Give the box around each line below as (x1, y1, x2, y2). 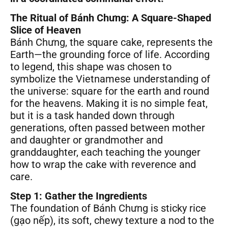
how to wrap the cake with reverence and (10, 158, 196, 171)
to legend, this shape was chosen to (10, 61, 172, 73)
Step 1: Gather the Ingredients (10, 190, 147, 203)
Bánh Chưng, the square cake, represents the (10, 36, 213, 49)
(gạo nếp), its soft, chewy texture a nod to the (10, 214, 214, 227)
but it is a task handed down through (10, 109, 175, 122)
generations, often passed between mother (10, 122, 205, 134)
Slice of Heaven (10, 24, 81, 37)
